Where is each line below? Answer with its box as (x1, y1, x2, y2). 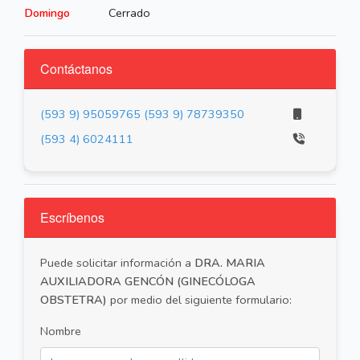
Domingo (24, 5, 70, 22)
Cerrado (108, 5, 150, 22)
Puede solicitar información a (40, 255, 194, 272)
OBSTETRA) (40, 292, 107, 309)
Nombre (40, 323, 81, 340)
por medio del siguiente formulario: (107, 292, 292, 309)
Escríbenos (40, 208, 104, 227)
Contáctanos (40, 59, 112, 79)
